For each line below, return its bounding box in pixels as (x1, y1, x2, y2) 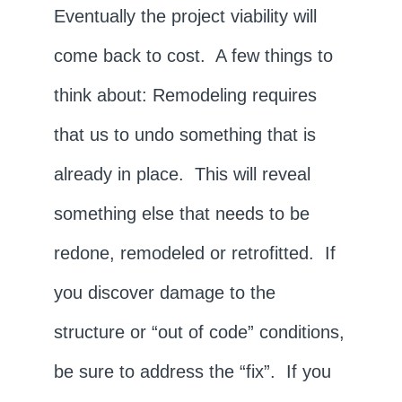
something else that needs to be (53, 203, 310, 223)
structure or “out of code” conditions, (53, 321, 345, 342)
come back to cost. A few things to (53, 45, 333, 66)
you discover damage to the (53, 282, 275, 302)
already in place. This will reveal (53, 163, 310, 184)
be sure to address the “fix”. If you (53, 361, 331, 381)
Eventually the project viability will (53, 5, 317, 26)
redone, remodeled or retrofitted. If (53, 242, 336, 263)
